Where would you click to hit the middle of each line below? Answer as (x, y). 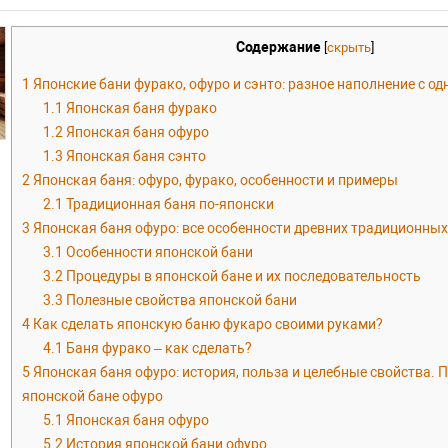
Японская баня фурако (140, 107)
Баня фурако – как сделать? (158, 347)
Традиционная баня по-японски (169, 203)
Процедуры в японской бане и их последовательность (242, 275)
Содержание (278, 46)
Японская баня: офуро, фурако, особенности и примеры (214, 179)
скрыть (349, 47)
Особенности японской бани (158, 251)
